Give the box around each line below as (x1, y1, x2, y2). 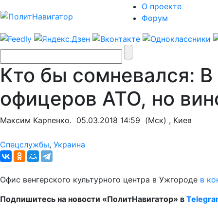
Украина (54, 139, 85, 149)
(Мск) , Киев (140, 115, 192, 125)
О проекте (142, 1, 182, 11)
